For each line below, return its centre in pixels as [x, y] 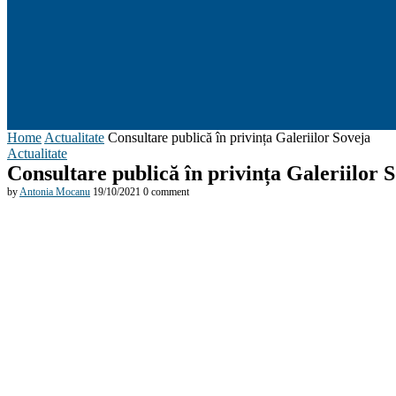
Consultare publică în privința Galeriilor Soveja [239, 137]
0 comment [166, 192]
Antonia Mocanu [55, 192]
